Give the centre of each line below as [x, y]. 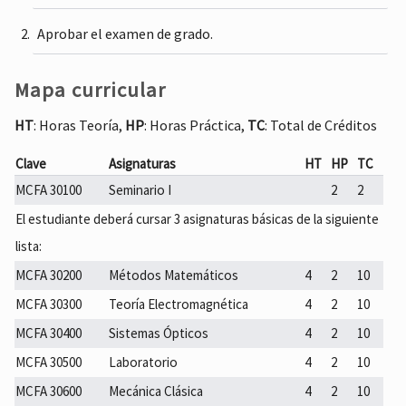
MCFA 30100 [49, 189]
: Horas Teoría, [80, 126]
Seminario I [140, 189]
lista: [29, 246]
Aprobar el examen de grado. [126, 34]
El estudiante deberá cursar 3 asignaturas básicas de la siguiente [198, 218]
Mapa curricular [91, 90]
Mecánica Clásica [156, 391]
